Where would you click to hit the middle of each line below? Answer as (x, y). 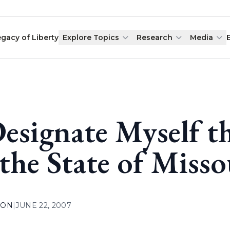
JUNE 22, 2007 (44, 205)
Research (155, 37)
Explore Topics (91, 37)
